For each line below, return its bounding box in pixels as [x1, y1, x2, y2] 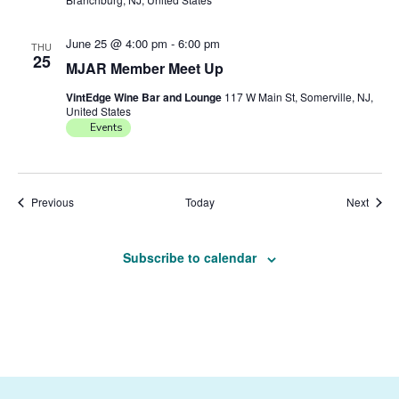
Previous [30, 194, 74, 210]
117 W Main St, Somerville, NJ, [224, 89, 373, 105]
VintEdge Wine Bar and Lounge [65, 89, 224, 106]
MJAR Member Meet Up [65, 58, 224, 79]
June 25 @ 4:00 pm [65, 35, 167, 53]
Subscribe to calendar [123, 248, 256, 267]
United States [65, 103, 131, 119]
